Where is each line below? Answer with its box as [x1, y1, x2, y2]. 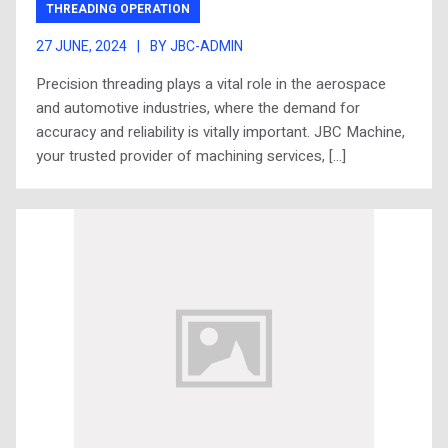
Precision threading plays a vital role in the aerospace [36, 73, 386, 95]
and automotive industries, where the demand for [36, 97, 360, 119]
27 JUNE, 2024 [36, 36, 127, 57]
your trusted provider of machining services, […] [36, 145, 346, 167]
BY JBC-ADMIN [150, 36, 243, 57]
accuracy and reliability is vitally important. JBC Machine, [36, 121, 405, 143]
